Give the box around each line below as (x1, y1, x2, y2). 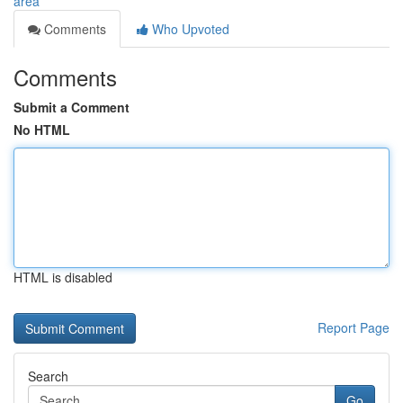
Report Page (318, 318, 390, 336)
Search (28, 367, 68, 385)
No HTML (13, 121, 70, 139)
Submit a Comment (13, 98, 130, 116)
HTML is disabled (13, 268, 112, 286)
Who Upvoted (148, 20, 229, 38)
